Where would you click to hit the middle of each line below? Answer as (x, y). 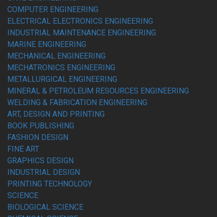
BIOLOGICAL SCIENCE (45, 207)
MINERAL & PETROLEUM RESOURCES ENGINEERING (98, 91)
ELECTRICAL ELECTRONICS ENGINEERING (80, 21)
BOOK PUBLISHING (41, 126)
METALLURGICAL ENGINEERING (62, 79)
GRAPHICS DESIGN (40, 161)
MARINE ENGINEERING (47, 44)
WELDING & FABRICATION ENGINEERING (77, 102)
